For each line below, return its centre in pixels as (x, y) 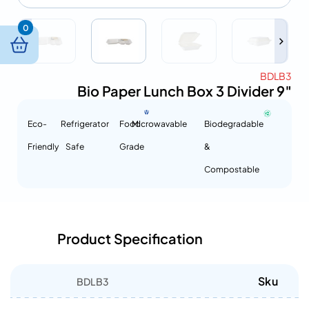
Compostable (232, 169)
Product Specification (130, 238)
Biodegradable (234, 124)
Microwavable (160, 124)
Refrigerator (85, 124)
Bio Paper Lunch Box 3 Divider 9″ (185, 91)
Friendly (43, 147)
